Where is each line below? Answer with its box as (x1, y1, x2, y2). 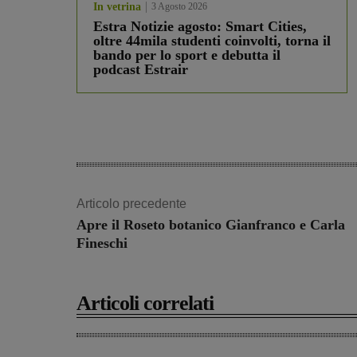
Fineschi (76, 235, 127, 252)
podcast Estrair (93, 61, 188, 78)
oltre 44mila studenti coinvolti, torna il (93, 33, 331, 49)
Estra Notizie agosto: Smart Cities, (93, 18, 307, 35)
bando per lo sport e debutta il (93, 47, 280, 64)
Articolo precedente (76, 197, 186, 211)
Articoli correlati (76, 292, 214, 316)
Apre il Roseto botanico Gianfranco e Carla (76, 217, 345, 233)
